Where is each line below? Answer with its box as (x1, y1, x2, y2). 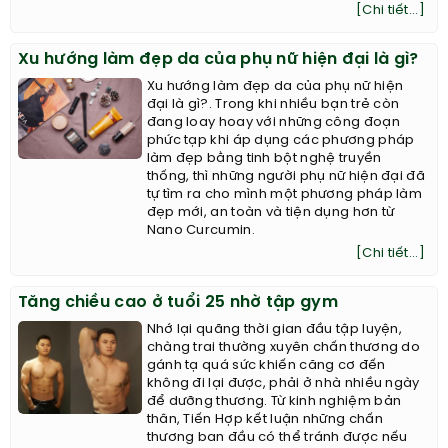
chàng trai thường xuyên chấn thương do (146, 341, 421, 355)
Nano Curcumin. (146, 224, 255, 238)
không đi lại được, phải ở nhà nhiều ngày (146, 377, 420, 391)
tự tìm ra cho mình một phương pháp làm (146, 188, 423, 202)
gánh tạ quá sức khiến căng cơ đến (146, 359, 386, 373)
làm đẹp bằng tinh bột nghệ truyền (146, 152, 382, 166)
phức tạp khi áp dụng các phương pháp (146, 134, 415, 148)
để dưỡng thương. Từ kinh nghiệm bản (146, 395, 402, 409)
